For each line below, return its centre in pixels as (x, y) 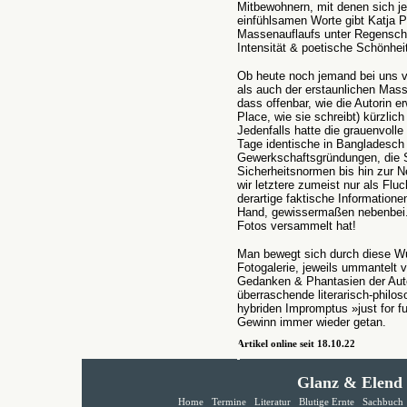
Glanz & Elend (349, 382)
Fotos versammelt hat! (297, 226)
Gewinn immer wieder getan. (312, 322)
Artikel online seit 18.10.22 (296, 344)
